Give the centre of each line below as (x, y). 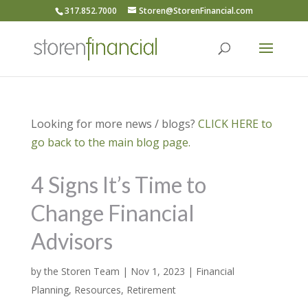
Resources (97, 290)
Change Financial (112, 213)
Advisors (71, 241)
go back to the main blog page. (110, 142)
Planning (49, 290)
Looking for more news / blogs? (114, 124)
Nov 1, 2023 (157, 271)
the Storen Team (81, 271)
